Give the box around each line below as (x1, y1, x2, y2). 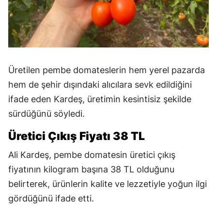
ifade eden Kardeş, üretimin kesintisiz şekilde (8, 94, 191, 105)
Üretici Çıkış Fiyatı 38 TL (8, 129, 145, 143)
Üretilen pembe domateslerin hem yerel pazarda (8, 65, 205, 76)
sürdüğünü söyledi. (8, 108, 85, 119)
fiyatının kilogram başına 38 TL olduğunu (8, 164, 174, 175)
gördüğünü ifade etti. (8, 193, 94, 204)
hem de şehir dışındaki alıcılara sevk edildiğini (8, 79, 192, 90)
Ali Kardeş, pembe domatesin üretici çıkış (8, 150, 175, 160)
